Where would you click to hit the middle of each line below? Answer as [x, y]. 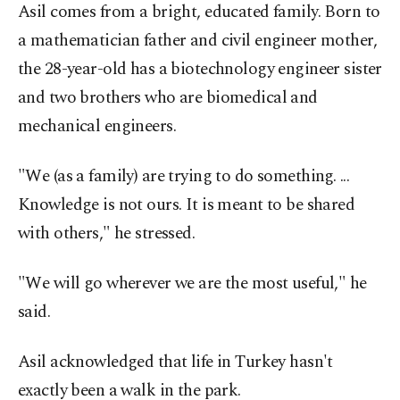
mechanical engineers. [97, 126]
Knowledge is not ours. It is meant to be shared [187, 205]
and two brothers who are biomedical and [168, 98]
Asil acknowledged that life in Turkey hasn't [175, 362]
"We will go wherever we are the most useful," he [192, 283]
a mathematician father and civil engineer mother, [198, 41]
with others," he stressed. [107, 233]
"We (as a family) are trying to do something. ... [184, 176]
